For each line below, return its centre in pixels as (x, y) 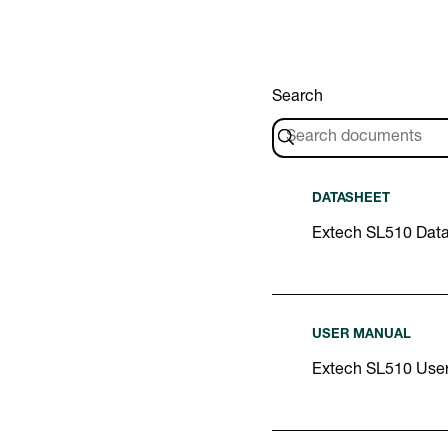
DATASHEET (351, 199)
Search (297, 97)
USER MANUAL (361, 335)
